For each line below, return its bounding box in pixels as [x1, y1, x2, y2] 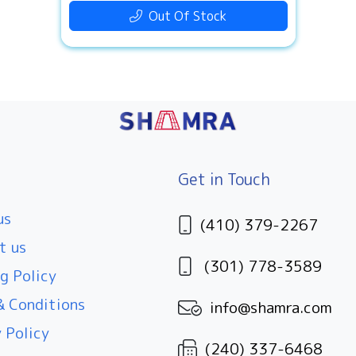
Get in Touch [178, 168, 270, 191]
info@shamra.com [210, 296, 332, 319]
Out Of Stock [142, 7, 226, 25]
